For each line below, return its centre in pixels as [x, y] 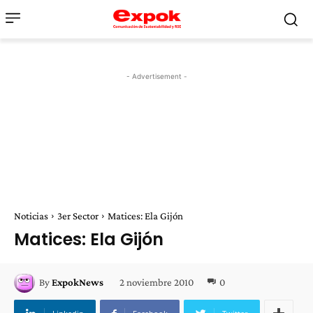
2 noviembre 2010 [156, 282]
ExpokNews [78, 282]
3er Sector [78, 216]
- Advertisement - [156, 76]
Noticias [31, 216]
